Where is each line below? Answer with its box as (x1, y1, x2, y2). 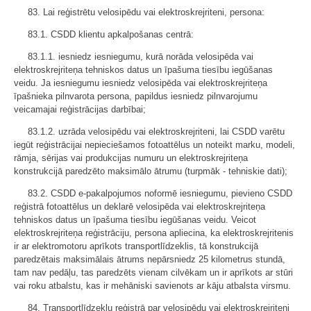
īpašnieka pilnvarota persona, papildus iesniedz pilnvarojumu (14, 90, 258, 101)
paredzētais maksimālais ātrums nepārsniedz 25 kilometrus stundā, (14, 253, 285, 264)
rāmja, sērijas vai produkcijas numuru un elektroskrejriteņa (14, 152, 248, 163)
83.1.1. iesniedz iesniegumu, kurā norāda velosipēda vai (28, 51, 253, 62)
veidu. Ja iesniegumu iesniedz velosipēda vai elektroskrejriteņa (14, 77, 267, 88)
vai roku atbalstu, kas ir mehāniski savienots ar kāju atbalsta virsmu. (14, 280, 291, 291)
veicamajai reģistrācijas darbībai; (14, 103, 146, 115)
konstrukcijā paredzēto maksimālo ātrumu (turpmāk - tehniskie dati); (14, 165, 287, 176)
